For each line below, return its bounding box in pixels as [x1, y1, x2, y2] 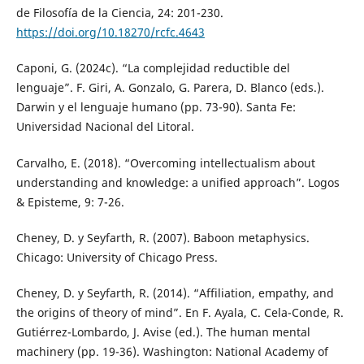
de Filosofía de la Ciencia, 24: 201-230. [15, 5, 223, 21]
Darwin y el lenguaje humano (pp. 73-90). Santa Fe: [15, 99, 296, 115]
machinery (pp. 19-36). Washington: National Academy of [15, 343, 328, 359]
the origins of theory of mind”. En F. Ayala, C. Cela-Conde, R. [15, 304, 344, 320]
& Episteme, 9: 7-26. [15, 193, 124, 210]
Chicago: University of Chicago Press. [15, 249, 218, 265]
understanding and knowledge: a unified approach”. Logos [15, 174, 340, 190]
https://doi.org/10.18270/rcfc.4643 [15, 24, 205, 41]
